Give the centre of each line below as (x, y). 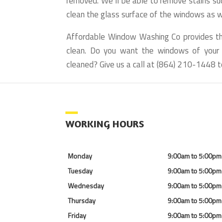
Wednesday (86, 186)
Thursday (82, 201)
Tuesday (80, 171)
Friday (77, 216)
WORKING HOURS (105, 124)
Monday (80, 156)
